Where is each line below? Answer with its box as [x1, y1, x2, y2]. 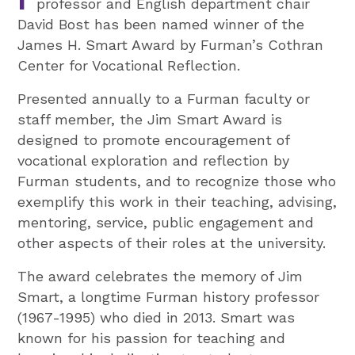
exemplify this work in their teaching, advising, [17, 193, 338, 210]
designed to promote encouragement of [17, 131, 290, 148]
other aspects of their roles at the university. [17, 234, 326, 251]
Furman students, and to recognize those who [17, 172, 337, 189]
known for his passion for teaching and [17, 329, 286, 346]
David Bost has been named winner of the [17, 15, 305, 32]
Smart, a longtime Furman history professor [17, 288, 320, 305]
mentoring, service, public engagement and [17, 213, 315, 231]
